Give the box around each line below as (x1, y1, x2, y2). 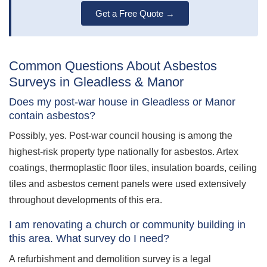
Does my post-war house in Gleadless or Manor (9, 95, 235, 108)
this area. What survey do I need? (9, 232, 169, 245)
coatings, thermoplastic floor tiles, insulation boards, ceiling (9, 163, 257, 173)
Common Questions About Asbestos (9, 58, 217, 74)
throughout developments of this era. (9, 195, 162, 206)
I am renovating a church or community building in (9, 219, 246, 231)
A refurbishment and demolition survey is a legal (9, 253, 211, 264)
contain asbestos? (9, 109, 95, 122)
